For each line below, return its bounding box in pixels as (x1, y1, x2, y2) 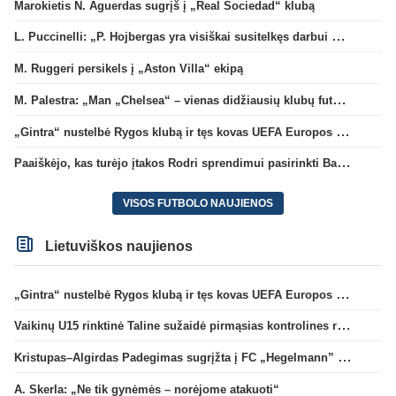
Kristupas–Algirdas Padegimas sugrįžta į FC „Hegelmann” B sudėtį (338, 349, 352, 365)
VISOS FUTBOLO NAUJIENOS (123, 197, 273, 210)
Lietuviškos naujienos (42, 238, 194, 254)
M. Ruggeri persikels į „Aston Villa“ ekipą (14, 62, 243, 76)
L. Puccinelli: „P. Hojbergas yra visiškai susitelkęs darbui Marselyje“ (331, 28, 346, 44)
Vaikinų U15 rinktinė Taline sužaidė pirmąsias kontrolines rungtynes (337, 317, 351, 333)
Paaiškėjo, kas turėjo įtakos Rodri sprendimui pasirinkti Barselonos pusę (337, 155, 351, 171)
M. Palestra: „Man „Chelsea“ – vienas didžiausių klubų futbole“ (332, 91, 346, 107)
